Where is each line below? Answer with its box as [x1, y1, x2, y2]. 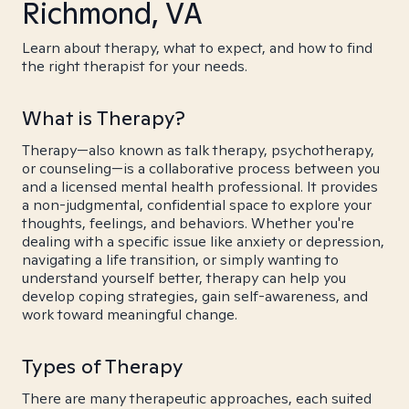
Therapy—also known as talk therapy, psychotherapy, [22, 141, 374, 160]
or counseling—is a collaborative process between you [22, 159, 380, 178]
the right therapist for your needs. [22, 57, 247, 76]
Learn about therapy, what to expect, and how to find [22, 38, 372, 58]
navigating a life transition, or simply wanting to [22, 250, 339, 269]
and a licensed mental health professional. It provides [22, 177, 378, 196]
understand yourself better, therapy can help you [22, 268, 346, 288]
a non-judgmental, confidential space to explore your [22, 195, 372, 215]
